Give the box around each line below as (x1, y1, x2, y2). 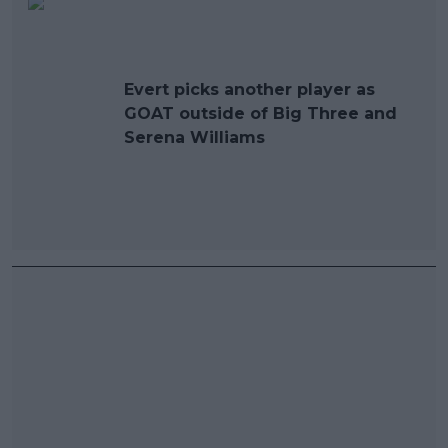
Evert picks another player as (124, 79, 375, 99)
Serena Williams (124, 127, 265, 147)
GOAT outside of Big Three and (124, 103, 397, 123)
